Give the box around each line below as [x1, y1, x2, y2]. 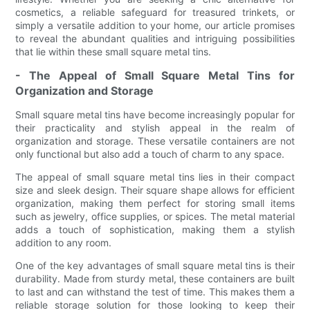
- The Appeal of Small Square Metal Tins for [15, 68, 295, 82]
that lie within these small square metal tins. [15, 45, 212, 57]
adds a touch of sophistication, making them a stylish [15, 223, 295, 235]
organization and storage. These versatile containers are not [15, 134, 295, 147]
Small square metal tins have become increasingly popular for [15, 108, 295, 120]
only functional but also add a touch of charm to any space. [15, 147, 285, 160]
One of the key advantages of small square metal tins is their [15, 259, 295, 271]
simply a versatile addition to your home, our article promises [15, 19, 295, 31]
